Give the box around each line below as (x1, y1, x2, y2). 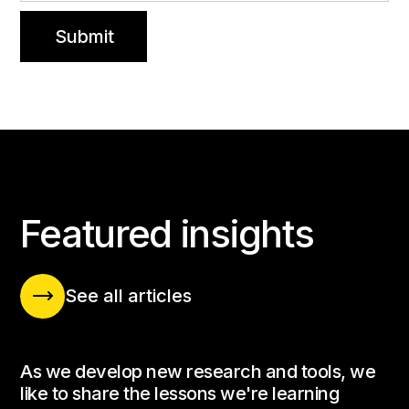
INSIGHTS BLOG (20, 183, 142, 203)
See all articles (65, 285, 193, 308)
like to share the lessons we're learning (20, 382, 340, 404)
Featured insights (20, 209, 314, 257)
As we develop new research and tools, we (20, 360, 376, 383)
